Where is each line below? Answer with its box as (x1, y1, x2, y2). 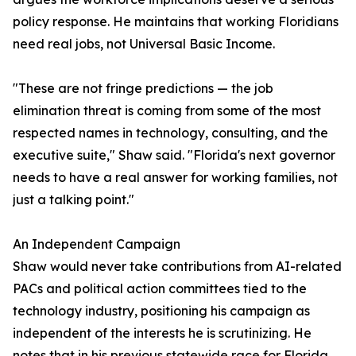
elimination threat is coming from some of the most (13, 103, 321, 119)
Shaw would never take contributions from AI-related (13, 258, 342, 275)
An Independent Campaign (13, 236, 180, 253)
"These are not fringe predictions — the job (13, 80, 273, 97)
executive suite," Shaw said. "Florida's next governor (13, 147, 335, 164)
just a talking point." (13, 192, 134, 208)
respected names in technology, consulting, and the (13, 125, 328, 141)
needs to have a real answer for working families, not (13, 169, 338, 186)
